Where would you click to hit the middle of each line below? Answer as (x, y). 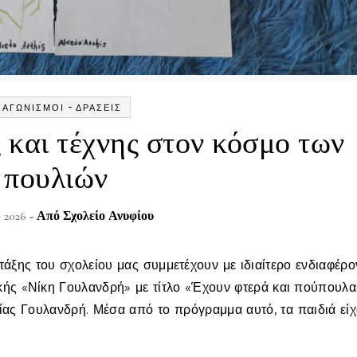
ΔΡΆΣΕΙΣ (98, 108)
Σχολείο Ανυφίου (108, 216)
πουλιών (56, 179)
